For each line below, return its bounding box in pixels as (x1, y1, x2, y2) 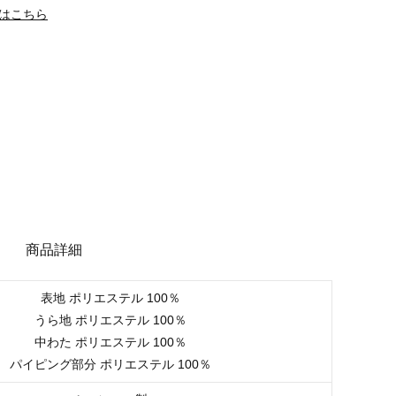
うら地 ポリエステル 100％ (34, 312, 187, 327)
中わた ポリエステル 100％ (34, 334, 187, 349)
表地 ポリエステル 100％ (40, 290, 180, 305)
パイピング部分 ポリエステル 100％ (9, 356, 211, 371)
